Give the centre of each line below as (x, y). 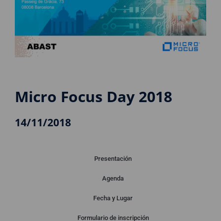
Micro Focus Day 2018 (93, 96)
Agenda (113, 178)
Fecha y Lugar (113, 198)
